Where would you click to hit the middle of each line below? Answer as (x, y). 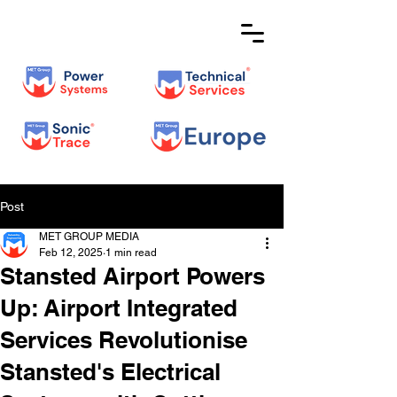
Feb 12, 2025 (71, 253)
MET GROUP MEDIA (89, 237)
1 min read (131, 253)
